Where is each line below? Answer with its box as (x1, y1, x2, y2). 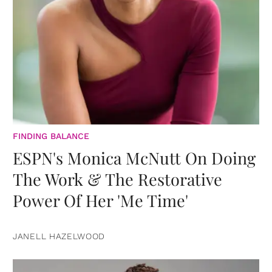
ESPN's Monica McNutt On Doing (13, 147, 256, 169)
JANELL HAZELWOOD (13, 231, 106, 242)
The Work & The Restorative (13, 168, 222, 191)
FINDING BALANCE (13, 131, 89, 141)
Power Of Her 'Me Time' (13, 189, 188, 212)
